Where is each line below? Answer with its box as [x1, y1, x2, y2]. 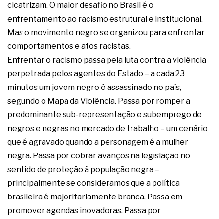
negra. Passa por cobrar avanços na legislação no [7, 151, 190, 161]
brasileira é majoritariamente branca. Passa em [7, 192, 182, 202]
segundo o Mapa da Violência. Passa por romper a [7, 96, 190, 106]
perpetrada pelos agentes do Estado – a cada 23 [7, 69, 185, 79]
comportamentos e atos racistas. [7, 42, 131, 51]
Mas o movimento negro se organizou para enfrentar [7, 28, 205, 38]
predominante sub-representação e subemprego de [7, 110, 202, 120]
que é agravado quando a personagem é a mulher [7, 137, 188, 147]
